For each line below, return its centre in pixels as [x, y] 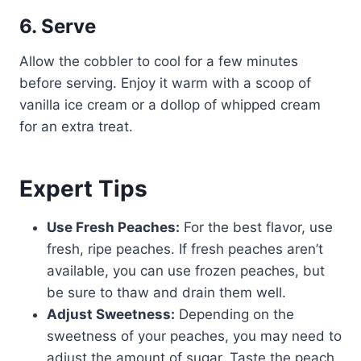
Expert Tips [83, 189]
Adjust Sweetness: [111, 315]
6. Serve [58, 27]
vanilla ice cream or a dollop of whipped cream [170, 105]
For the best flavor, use [256, 228]
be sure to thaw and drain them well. [166, 293]
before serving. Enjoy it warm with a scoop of [165, 83]
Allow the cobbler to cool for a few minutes [159, 62]
